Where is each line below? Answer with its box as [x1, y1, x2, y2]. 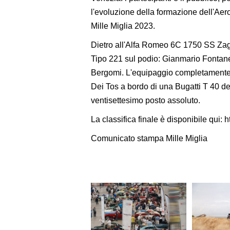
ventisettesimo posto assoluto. [91, 95, 200, 105]
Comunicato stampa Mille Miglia [91, 133, 207, 143]
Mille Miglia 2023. [91, 21, 155, 30]
